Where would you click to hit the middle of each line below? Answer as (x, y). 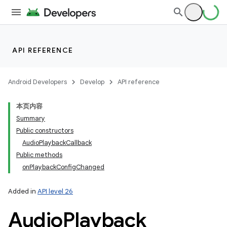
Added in (23, 191)
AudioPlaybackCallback (57, 143)
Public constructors (45, 130)
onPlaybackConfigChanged (63, 167)
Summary (31, 118)
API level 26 (55, 191)
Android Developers (37, 82)
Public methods (39, 155)
